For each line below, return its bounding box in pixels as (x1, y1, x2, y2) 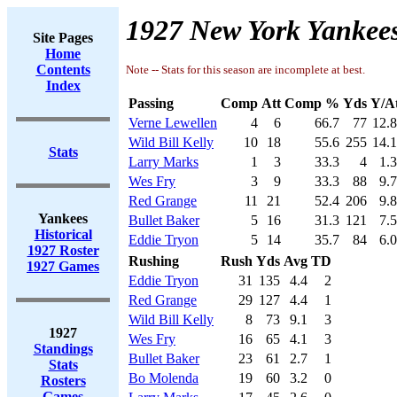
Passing (128, 96, 174, 111)
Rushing (128, 253, 179, 269)
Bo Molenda (128, 370, 198, 385)
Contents (35, 62, 90, 77)
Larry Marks (128, 154, 198, 169)
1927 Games (27, 259, 99, 274)
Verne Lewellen (128, 115, 217, 130)
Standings (33, 341, 93, 356)
